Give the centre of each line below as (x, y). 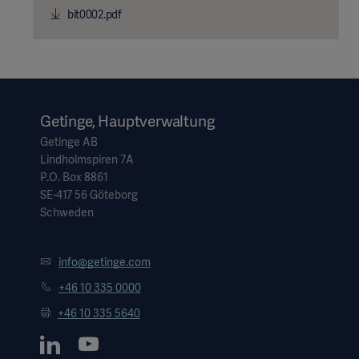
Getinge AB (69, 141)
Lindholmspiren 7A (87, 159)
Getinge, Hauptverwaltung (127, 121)
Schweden (67, 212)
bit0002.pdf (93, 14)
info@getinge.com (104, 262)
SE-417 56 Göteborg (89, 194)
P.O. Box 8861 (74, 177)
